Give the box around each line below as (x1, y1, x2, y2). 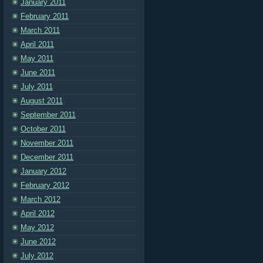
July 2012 (21, 251, 53, 260)
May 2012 (21, 223, 54, 232)
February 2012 (21, 181, 69, 190)
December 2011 (21, 153, 73, 161)
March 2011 (21, 26, 60, 35)
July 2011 (21, 82, 53, 91)
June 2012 (21, 237, 56, 246)
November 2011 (21, 139, 73, 147)
